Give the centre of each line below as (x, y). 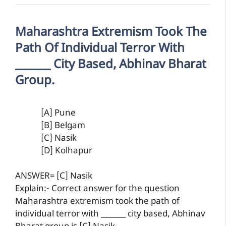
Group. (35, 81)
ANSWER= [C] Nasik (54, 177)
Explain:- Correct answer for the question (97, 189)
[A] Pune (58, 113)
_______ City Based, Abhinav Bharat (111, 65)
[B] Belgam (63, 126)
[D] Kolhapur (67, 151)
